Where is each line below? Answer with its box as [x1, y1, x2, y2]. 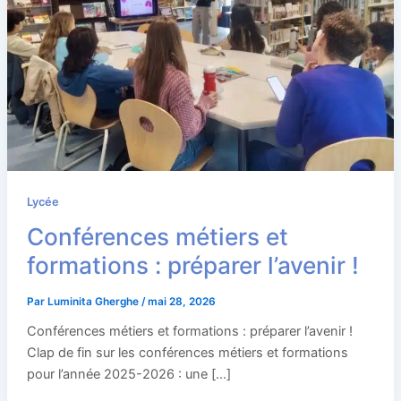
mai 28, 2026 [147, 295, 216, 309]
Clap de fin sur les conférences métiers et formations [26, 345, 348, 362]
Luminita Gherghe [47, 295, 141, 309]
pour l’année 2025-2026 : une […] [26, 366, 231, 383]
